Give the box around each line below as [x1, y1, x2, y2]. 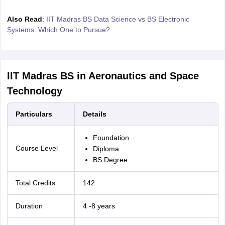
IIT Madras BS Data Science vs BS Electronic [46, 15, 189, 23]
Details [82, 110, 106, 118]
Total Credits [15, 179, 55, 187]
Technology [7, 85, 62, 96]
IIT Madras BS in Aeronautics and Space [7, 70, 199, 81]
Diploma [92, 145, 119, 153]
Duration [15, 202, 43, 210]
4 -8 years [82, 202, 115, 210]
